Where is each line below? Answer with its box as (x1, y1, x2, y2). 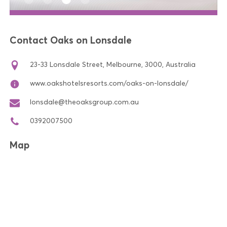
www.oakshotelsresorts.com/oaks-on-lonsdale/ (30, 79, 188, 88)
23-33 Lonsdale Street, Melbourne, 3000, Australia (30, 60, 196, 69)
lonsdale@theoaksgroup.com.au (30, 97, 139, 106)
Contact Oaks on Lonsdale (10, 33, 132, 46)
